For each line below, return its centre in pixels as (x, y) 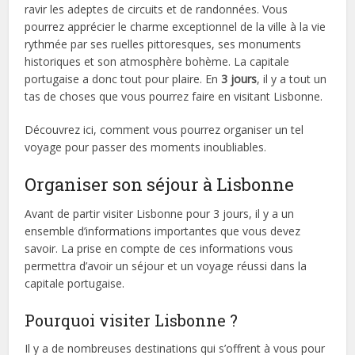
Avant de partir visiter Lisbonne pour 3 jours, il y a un (160, 213)
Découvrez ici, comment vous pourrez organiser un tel (164, 129)
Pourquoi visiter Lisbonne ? (132, 320)
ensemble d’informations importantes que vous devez (163, 231)
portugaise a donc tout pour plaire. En (123, 78)
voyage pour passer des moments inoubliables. (146, 147)
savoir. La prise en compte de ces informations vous (159, 248)
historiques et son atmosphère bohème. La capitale (157, 61)
